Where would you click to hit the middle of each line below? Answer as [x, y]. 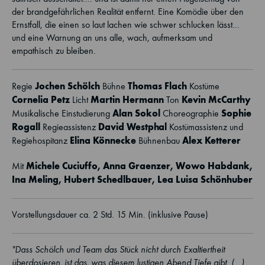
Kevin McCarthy [216, 99]
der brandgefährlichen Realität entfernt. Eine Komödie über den [128, 12]
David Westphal [132, 127]
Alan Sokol [136, 113]
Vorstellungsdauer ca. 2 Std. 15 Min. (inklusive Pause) [110, 214]
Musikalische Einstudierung [62, 113]
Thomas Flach [157, 86]
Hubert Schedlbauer [108, 179]
